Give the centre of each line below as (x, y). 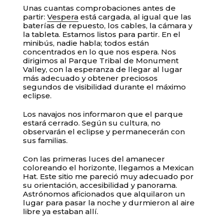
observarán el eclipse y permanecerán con (104, 132)
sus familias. (45, 141)
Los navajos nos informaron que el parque (103, 114)
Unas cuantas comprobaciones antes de (100, 8)
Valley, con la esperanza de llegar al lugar (103, 70)
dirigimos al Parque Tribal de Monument (101, 61)
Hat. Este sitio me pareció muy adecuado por (109, 177)
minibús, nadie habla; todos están (86, 43)
